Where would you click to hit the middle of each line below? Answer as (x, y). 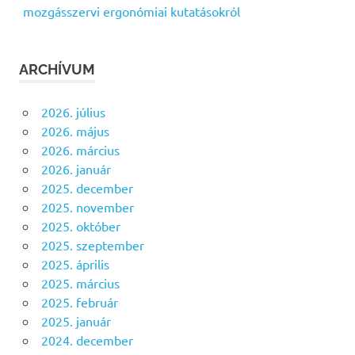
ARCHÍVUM (57, 69)
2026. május (75, 130)
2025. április (75, 263)
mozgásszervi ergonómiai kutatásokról (131, 11)
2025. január (76, 321)
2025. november (87, 206)
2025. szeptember (92, 244)
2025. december (87, 187)
